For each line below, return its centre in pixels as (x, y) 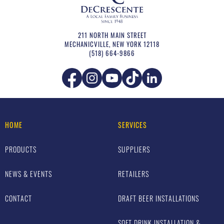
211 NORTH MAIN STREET (112, 35)
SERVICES (132, 125)
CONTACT (18, 198)
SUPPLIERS (134, 149)
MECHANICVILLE (87, 44)
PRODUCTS (21, 149)
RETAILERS (133, 174)
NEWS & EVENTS (28, 174)
